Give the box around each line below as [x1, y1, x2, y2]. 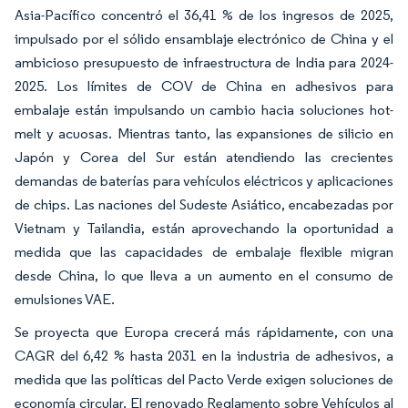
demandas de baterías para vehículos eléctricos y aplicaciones [15, 172, 393, 190]
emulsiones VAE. [15, 291, 115, 309]
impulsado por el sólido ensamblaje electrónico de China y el [15, 30, 393, 48]
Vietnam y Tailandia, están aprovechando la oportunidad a [15, 219, 393, 238]
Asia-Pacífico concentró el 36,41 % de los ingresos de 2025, [15, 6, 393, 25]
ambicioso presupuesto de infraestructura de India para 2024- [15, 54, 393, 72]
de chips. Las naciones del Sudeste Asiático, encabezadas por [15, 196, 393, 214]
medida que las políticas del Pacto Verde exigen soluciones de [15, 371, 393, 389]
